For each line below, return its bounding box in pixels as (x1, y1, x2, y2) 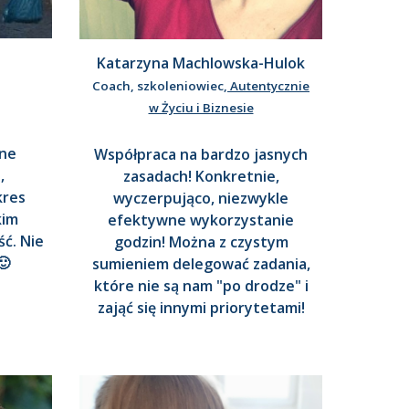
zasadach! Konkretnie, (122, 165, 279, 186)
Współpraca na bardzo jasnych (94, 143, 308, 164)
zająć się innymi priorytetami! (97, 297, 305, 318)
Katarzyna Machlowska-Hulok (97, 52, 305, 73)
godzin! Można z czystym (113, 231, 288, 252)
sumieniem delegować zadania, (91, 253, 310, 274)
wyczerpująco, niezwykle (113, 187, 288, 208)
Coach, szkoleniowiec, (92, 77, 227, 94)
